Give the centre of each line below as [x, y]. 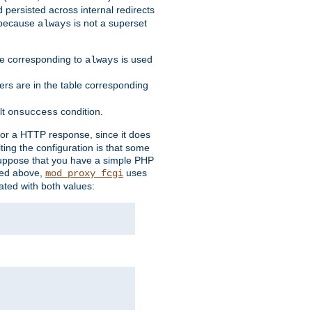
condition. [80, 112]
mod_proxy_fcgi [84, 174]
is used [135, 60]
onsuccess [33, 112]
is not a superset [109, 23]
